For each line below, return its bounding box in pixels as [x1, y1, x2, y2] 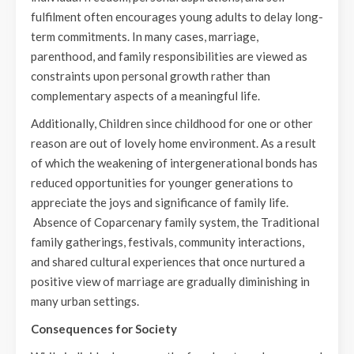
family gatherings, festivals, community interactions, [31, 235, 304, 249]
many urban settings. [31, 294, 139, 308]
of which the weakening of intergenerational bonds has [31, 156, 318, 170]
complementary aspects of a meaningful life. [31, 88, 260, 103]
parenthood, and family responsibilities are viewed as [31, 49, 307, 63]
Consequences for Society [31, 322, 177, 336]
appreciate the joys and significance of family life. [31, 195, 288, 209]
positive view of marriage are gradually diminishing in [31, 274, 310, 288]
